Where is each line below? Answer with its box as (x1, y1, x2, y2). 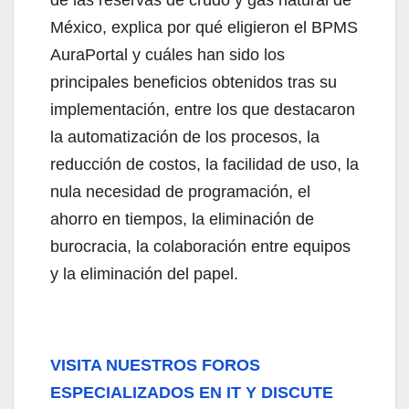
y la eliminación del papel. (50, 264, 238, 283)
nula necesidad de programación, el (50, 182, 310, 201)
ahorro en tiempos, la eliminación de (50, 209, 314, 228)
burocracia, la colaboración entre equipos (50, 236, 351, 256)
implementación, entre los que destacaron (50, 100, 355, 119)
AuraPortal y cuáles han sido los (50, 45, 285, 64)
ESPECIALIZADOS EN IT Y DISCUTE (50, 383, 333, 402)
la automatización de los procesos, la (50, 127, 320, 146)
